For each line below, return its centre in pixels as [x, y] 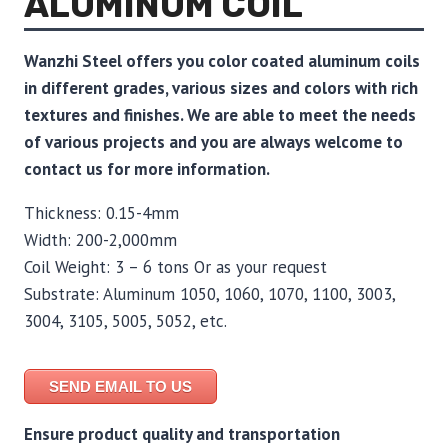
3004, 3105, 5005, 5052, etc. [125, 321]
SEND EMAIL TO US [120, 386]
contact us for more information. [147, 169]
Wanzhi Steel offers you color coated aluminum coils [222, 61]
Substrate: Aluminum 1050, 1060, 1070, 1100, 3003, [209, 294]
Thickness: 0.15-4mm [101, 213]
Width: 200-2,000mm [100, 240]
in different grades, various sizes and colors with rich [221, 88]
